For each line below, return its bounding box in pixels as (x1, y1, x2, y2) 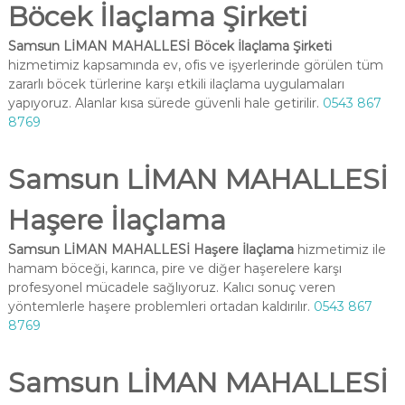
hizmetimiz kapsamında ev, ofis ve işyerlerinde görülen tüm (7, 57, 383, 73)
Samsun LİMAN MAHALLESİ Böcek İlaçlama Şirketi (7, 38, 332, 54)
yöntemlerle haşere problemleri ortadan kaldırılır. (7, 298, 314, 315)
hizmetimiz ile (293, 241, 386, 258)
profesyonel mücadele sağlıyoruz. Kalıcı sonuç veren (7, 279, 335, 296)
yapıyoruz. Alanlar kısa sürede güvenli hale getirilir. (7, 95, 323, 111)
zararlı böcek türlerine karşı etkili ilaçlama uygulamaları (7, 76, 344, 92)
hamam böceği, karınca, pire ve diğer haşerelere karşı (7, 260, 342, 277)
